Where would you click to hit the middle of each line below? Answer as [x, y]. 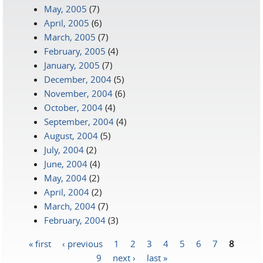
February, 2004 [75, 220]
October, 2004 [73, 107]
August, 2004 [71, 136]
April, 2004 [67, 192]
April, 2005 [67, 23]
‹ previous [82, 243]
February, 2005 [75, 51]
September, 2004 [79, 122]
